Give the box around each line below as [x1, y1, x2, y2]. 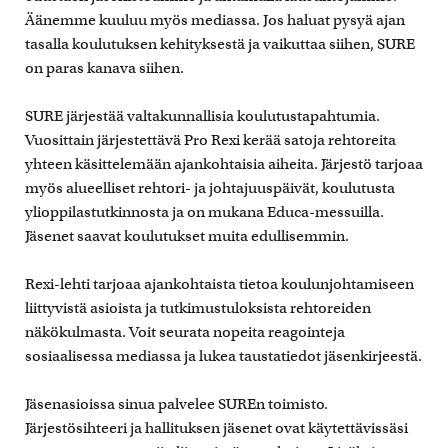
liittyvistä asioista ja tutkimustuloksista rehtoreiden [25, 298, 371, 317]
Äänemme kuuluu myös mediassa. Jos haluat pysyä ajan [25, 10, 405, 29]
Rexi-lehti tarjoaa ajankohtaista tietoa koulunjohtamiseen [25, 274, 414, 293]
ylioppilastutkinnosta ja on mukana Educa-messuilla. [25, 202, 384, 221]
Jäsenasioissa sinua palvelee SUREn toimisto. [25, 394, 328, 413]
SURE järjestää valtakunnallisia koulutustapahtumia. [25, 106, 380, 125]
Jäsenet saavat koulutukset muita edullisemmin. [25, 226, 349, 245]
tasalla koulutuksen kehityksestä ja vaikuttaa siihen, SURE [25, 34, 415, 53]
